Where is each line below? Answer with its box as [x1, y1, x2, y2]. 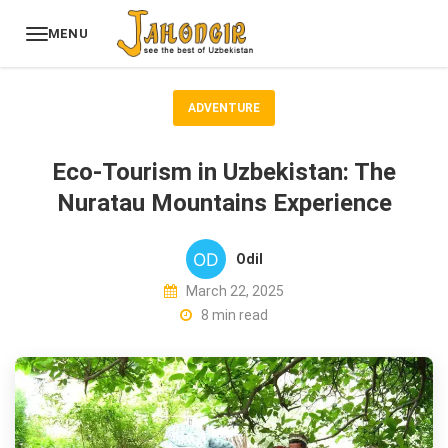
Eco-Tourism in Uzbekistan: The [52, 158, 396, 187]
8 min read [198, 307, 268, 324]
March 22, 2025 [183, 283, 284, 300]
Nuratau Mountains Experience [56, 189, 392, 218]
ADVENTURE [188, 101, 260, 115]
